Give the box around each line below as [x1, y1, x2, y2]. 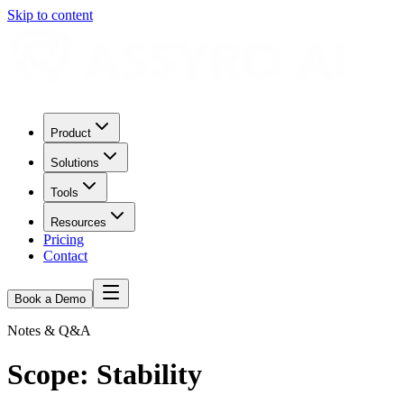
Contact [43, 248, 87, 263]
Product [50, 126, 91, 140]
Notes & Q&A [7, 323, 91, 338]
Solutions [50, 156, 99, 170]
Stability [96, 358, 202, 391]
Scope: [7, 358, 96, 391]
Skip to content [7, 7, 93, 23]
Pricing [43, 232, 84, 247]
